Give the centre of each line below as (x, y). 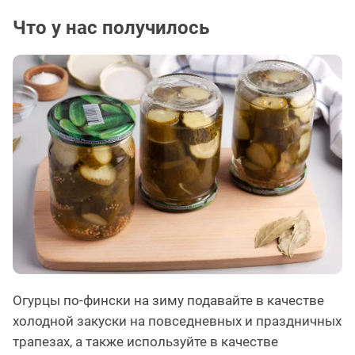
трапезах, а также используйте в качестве (145, 342)
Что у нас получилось (111, 27)
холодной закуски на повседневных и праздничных (177, 321)
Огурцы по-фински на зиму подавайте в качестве (168, 301)
